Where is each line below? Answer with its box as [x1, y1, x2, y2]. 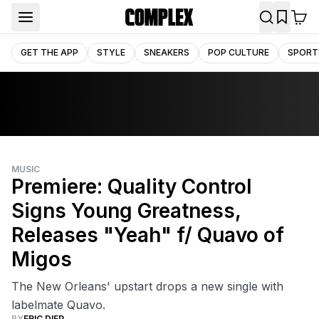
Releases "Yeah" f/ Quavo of [11, 223, 284, 247]
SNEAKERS [144, 46, 189, 58]
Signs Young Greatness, [11, 199, 241, 223]
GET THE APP [21, 46, 78, 58]
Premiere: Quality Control [11, 174, 252, 199]
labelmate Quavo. [11, 298, 105, 312]
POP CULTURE [208, 46, 269, 58]
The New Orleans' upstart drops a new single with [11, 279, 283, 293]
